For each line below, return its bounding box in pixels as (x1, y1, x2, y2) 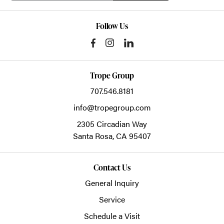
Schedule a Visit (84, 209, 140, 221)
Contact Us (93, 161, 131, 173)
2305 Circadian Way (77, 117, 147, 129)
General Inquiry (85, 176, 139, 188)
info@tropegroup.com (73, 101, 151, 113)
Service (99, 193, 125, 205)
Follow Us (95, 20, 128, 31)
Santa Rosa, (73, 129, 116, 141)
